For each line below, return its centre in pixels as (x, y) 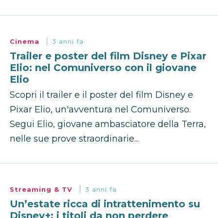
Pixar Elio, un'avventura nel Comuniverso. (100, 110)
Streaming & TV (42, 190)
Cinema (26, 42)
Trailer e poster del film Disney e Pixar (108, 56)
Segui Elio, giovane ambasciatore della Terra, (108, 124)
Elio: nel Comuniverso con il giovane (103, 68)
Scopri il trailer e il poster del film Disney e (101, 95)
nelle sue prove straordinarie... (74, 139)
